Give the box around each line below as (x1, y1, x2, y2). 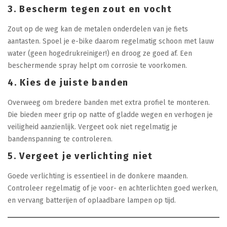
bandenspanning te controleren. (8, 135, 112, 144)
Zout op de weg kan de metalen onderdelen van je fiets (8, 25, 188, 34)
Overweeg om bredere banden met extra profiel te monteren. (8, 98, 210, 107)
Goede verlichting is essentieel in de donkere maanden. (8, 172, 188, 181)
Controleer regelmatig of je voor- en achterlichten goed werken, (8, 184, 218, 193)
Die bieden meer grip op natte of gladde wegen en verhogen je (8, 110, 213, 120)
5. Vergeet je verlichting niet (8, 150, 153, 162)
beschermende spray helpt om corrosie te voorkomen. (8, 61, 187, 70)
